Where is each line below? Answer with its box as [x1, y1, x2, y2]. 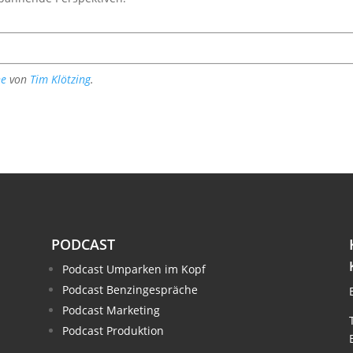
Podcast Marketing [61, 302, 160, 318]
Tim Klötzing [30, 72, 91, 87]
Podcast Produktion [61, 322, 164, 338]
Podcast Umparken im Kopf [61, 261, 206, 277]
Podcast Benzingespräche [61, 281, 198, 297]
